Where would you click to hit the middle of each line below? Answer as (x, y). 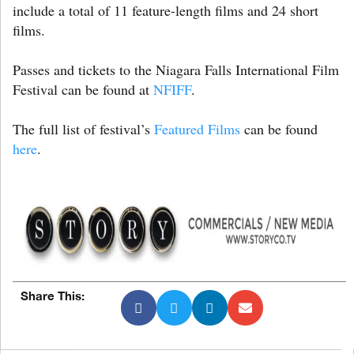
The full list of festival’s (83, 128)
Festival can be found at (83, 89)
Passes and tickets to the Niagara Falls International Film (176, 69)
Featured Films (197, 128)
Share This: (53, 295)
